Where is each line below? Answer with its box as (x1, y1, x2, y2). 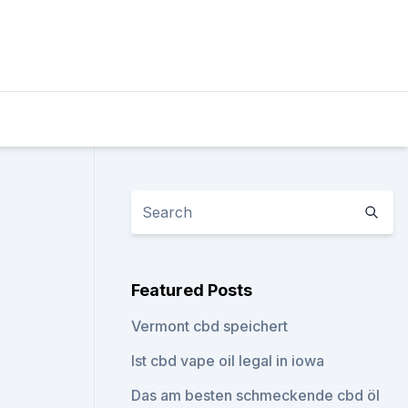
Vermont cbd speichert (131, 317, 289, 335)
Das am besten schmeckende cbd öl (131, 386, 381, 404)
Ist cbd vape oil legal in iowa (131, 352, 325, 370)
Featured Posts (131, 280, 253, 300)
